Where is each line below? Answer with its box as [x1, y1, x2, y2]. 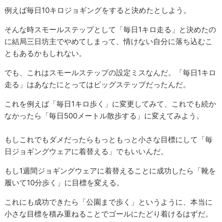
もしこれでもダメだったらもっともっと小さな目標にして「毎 [4, 134, 213, 144]
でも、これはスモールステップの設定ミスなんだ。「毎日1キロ [4, 67, 217, 77]
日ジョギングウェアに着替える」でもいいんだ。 [4, 146, 168, 156]
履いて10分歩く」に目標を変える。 [4, 177, 124, 187]
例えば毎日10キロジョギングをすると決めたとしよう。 [4, 5, 191, 15]
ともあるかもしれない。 [4, 48, 87, 58]
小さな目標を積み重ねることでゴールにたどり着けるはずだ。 [4, 209, 213, 219]
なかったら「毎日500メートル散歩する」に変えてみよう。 [4, 111, 204, 120]
